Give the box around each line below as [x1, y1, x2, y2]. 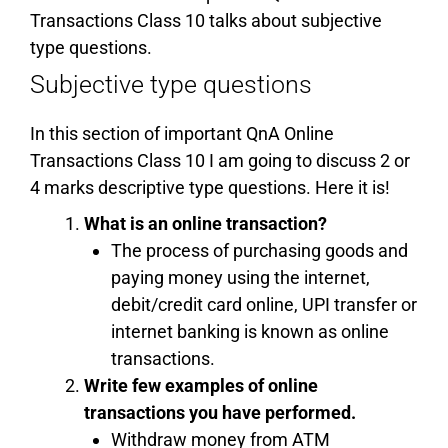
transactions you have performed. [84, 401, 356, 423]
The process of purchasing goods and [111, 239, 408, 261]
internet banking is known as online [111, 320, 389, 342]
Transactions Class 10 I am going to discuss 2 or [30, 149, 410, 171]
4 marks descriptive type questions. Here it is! [30, 176, 390, 198]
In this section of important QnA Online [30, 122, 334, 144]
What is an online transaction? [84, 212, 327, 234]
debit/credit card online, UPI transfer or [111, 293, 417, 315]
